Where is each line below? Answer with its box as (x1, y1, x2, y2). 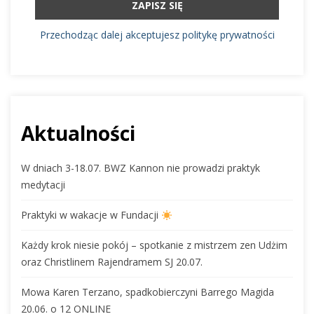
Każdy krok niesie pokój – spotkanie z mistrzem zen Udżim (21, 238, 287, 252)
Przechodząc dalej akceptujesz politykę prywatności (39, 28, 275, 42)
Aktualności (21, 120, 135, 147)
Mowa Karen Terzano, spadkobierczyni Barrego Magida (21, 285, 274, 299)
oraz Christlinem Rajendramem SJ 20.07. (21, 255, 203, 269)
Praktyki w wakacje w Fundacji (21, 208, 161, 222)
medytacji (21, 178, 65, 192)
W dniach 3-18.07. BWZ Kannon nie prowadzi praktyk (21, 161, 260, 175)
